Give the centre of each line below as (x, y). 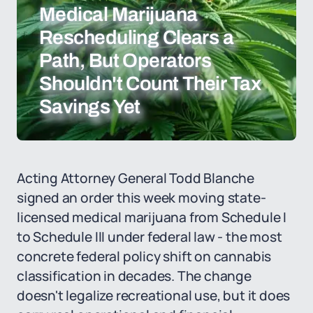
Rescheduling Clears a (137, 37)
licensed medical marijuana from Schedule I (152, 217)
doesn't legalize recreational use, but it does (154, 296)
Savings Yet (90, 107)
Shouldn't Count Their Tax (150, 83)
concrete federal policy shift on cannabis (144, 256)
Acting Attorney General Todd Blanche (136, 178)
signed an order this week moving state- (141, 198)
